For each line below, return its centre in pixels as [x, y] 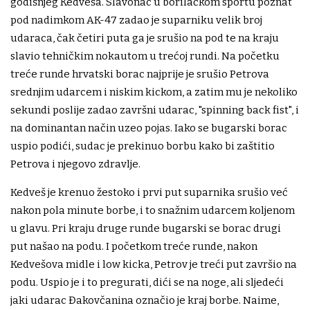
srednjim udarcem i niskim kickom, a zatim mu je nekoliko [154, 92]
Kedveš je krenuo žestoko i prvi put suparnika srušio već [149, 193]
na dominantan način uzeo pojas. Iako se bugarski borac [149, 128]
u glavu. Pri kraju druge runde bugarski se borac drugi [146, 229]
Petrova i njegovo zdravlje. [75, 164]
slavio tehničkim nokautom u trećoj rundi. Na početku [145, 56]
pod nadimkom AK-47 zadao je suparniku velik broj [136, 20]
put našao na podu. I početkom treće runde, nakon [134, 247]
